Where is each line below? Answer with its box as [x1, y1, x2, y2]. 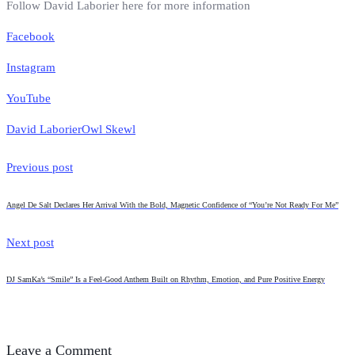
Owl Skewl [82, 123, 136, 136]
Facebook [6, 30, 55, 44]
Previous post [6, 161, 73, 174]
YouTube [6, 92, 51, 105]
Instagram [6, 61, 55, 74]
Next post [6, 236, 54, 249]
